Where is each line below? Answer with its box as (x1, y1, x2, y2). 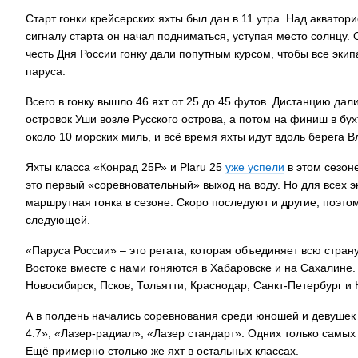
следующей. (26, 213, 90, 226)
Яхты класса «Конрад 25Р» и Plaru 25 (26, 161, 225, 173)
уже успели (225, 161, 284, 173)
